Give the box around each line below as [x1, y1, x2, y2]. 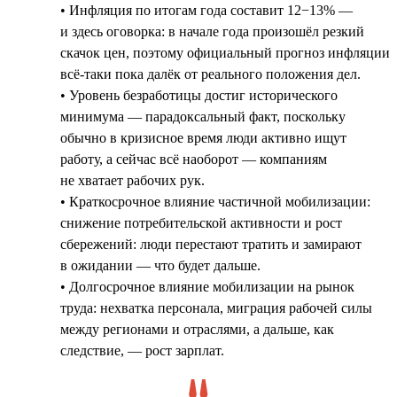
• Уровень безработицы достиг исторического [60, 87, 338, 103]
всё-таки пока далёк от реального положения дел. [60, 66, 361, 82]
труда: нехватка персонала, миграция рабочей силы [60, 300, 372, 315]
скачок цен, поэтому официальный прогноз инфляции [60, 44, 390, 60]
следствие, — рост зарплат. [60, 342, 224, 358]
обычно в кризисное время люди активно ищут [60, 129, 346, 145]
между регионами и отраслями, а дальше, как [60, 321, 334, 337]
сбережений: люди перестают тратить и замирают [60, 236, 362, 252]
